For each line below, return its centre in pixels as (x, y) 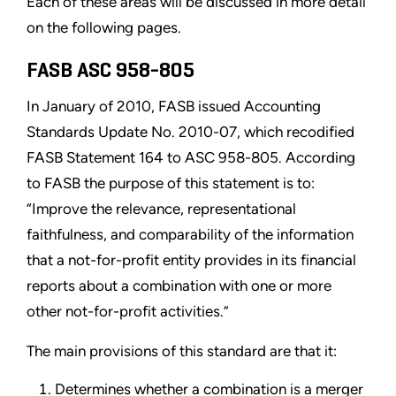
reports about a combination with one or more (179, 286)
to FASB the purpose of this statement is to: (171, 183)
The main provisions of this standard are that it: (182, 351)
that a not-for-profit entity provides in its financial (191, 260)
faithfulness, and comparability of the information (190, 235)
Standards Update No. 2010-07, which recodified (190, 132)
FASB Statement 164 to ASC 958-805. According (191, 158)
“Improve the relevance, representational (161, 209)
